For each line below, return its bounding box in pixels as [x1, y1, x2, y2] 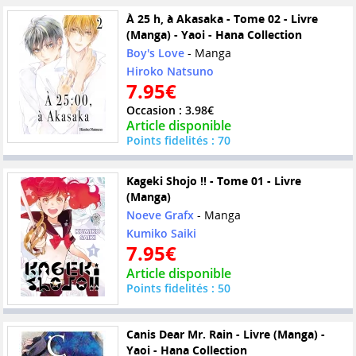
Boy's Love [126, 44, 184, 60]
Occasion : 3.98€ [126, 102, 214, 118]
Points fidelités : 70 [126, 132, 230, 148]
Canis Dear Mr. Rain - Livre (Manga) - [126, 326, 325, 342]
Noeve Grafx [126, 207, 194, 222]
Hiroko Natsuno [126, 63, 214, 79]
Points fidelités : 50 [126, 280, 230, 296]
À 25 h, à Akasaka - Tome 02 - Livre [126, 10, 318, 26]
